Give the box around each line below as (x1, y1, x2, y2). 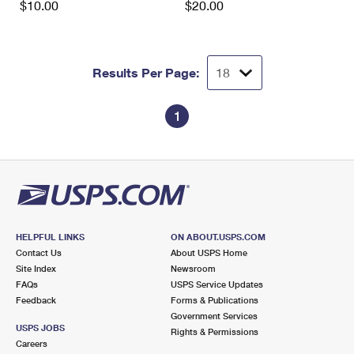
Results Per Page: (92, 65, 199, 81)
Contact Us (16, 247, 62, 258)
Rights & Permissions (170, 326, 258, 337)
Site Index (16, 263, 56, 274)
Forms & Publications (170, 295, 258, 306)
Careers (16, 338, 47, 349)
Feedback (16, 295, 56, 306)
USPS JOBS (16, 322, 65, 333)
